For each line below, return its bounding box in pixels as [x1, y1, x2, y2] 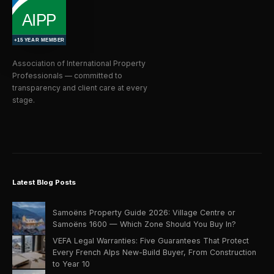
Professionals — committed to [12, 70, 122, 80]
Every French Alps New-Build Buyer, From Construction [53, 247, 256, 257]
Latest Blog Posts [12, 178, 76, 187]
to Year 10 [53, 259, 90, 268]
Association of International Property [12, 58, 146, 68]
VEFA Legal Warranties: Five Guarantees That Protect [53, 235, 249, 245]
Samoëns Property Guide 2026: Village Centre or [53, 207, 235, 217]
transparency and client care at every [12, 83, 147, 92]
